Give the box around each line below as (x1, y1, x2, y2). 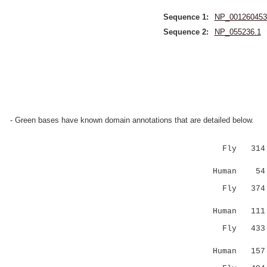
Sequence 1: (163, 13, 209, 21)
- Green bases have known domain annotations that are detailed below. (10, 116, 254, 125)
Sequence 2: (163, 27, 209, 36)
